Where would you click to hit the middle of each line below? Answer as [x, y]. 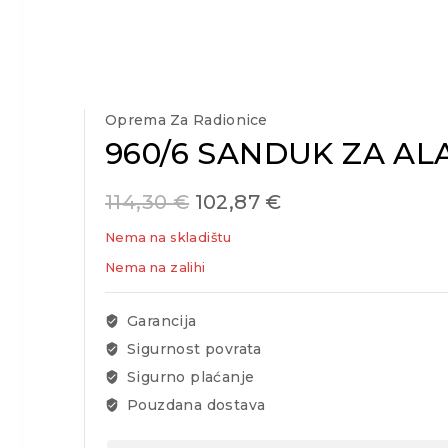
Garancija [159, 321]
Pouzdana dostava [194, 405]
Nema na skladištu [168, 237]
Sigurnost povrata [192, 349]
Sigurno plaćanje [188, 377]
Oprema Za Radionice [186, 120]
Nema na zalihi [155, 267]
